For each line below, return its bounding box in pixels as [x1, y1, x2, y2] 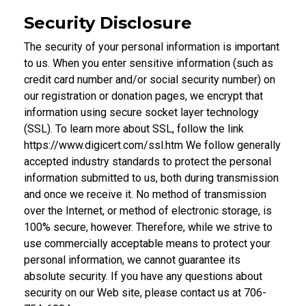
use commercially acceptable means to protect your [24, 236, 270, 250]
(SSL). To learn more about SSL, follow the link [24, 122, 244, 135]
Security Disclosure [24, 12, 192, 33]
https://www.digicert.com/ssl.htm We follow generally [24, 138, 281, 152]
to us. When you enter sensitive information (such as [24, 56, 273, 70]
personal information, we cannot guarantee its [24, 253, 240, 266]
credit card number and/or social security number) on [24, 72, 275, 86]
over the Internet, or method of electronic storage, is [24, 204, 272, 217]
